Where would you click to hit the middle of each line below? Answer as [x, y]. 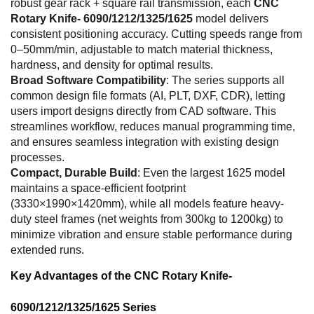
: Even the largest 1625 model [211, 172]
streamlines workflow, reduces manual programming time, [153, 126]
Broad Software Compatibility [88, 80]
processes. [37, 157]
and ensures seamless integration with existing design [145, 142]
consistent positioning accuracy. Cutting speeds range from [156, 34]
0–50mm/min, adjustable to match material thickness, [142, 49]
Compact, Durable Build [74, 172]
